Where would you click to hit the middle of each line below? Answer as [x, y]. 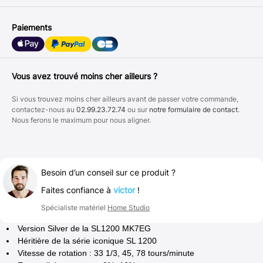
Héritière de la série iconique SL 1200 [87, 240]
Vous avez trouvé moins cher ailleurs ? [85, 76]
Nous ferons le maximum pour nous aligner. [81, 120]
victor [124, 190]
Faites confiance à [77, 190]
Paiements [32, 27]
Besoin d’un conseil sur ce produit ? [108, 172]
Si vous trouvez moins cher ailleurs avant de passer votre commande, [125, 99]
